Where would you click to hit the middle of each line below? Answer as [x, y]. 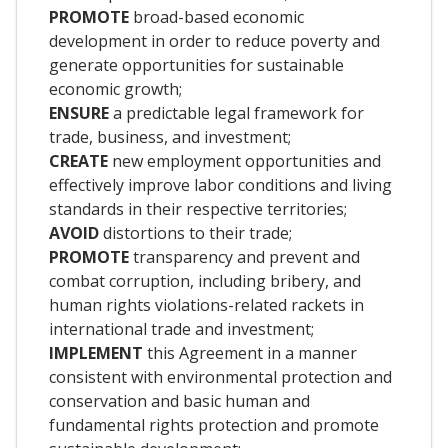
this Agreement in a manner [250, 352]
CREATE [80, 160]
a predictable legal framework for [236, 112]
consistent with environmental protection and [220, 376]
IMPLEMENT [96, 352]
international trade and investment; [181, 328]
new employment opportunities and [246, 160]
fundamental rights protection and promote [214, 424]
